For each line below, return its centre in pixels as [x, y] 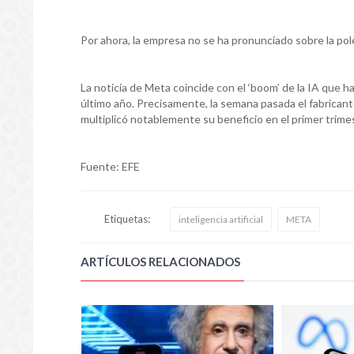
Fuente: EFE [110, 167]
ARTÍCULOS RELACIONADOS [160, 262]
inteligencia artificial [221, 220]
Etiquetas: [127, 219]
